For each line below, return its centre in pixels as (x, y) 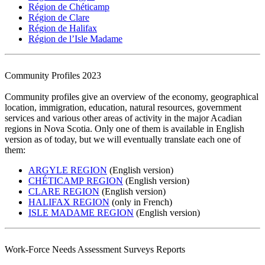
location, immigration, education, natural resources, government (123, 107)
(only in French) (141, 202)
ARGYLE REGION (68, 170)
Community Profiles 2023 (53, 75)
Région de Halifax (63, 28)
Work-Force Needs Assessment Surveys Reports (95, 249)
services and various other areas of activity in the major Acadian (123, 118)
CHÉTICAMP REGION (76, 180)
